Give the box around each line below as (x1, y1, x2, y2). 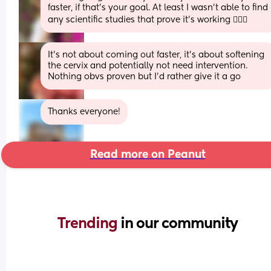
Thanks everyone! (48, 107, 121, 116)
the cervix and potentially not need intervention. (48, 61, 248, 70)
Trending (57, 216, 120, 231)
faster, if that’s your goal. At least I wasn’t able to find (48, 3, 269, 12)
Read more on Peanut (90, 149, 206, 160)
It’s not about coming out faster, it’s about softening (48, 50, 265, 59)
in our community (120, 216, 238, 231)
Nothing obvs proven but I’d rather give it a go (48, 72, 241, 81)
